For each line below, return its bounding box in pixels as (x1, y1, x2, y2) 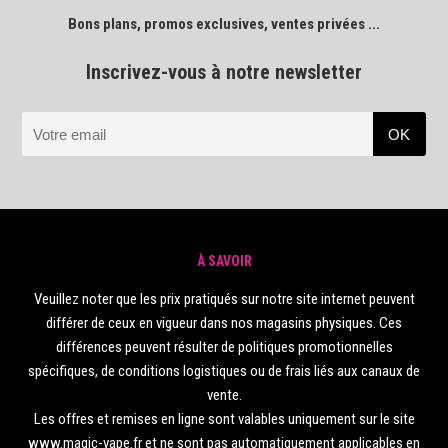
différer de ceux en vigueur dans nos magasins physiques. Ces (46, 313, 402, 332)
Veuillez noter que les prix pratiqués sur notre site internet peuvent (33, 289, 415, 308)
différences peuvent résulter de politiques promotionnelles (55, 337, 393, 356)
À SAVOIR (196, 252, 252, 269)
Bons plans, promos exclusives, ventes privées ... (68, 15, 380, 34)
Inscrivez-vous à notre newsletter (86, 60, 362, 85)
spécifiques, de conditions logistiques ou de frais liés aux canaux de (28, 361, 420, 380)
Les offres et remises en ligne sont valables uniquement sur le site (33, 409, 415, 428)
